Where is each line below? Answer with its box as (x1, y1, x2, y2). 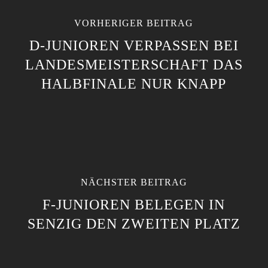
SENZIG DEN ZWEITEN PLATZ (27, 216, 240, 232)
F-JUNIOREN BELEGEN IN (42, 197, 226, 212)
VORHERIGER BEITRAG (74, 18, 194, 28)
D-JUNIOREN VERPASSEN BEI (29, 38, 239, 53)
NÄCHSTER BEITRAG (80, 177, 187, 187)
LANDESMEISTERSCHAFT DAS (25, 57, 243, 72)
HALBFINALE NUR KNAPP (41, 76, 227, 92)
